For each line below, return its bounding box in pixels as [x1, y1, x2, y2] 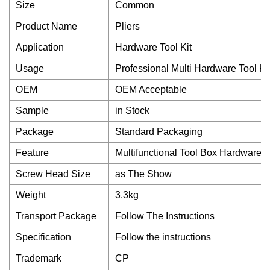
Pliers [115, 21, 140, 31]
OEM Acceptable [115, 84, 187, 95]
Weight [16, 190, 46, 200]
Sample [16, 105, 49, 116]
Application [16, 42, 64, 52]
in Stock [115, 105, 149, 116]
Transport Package [16, 211, 96, 221]
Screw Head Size [16, 169, 90, 179]
